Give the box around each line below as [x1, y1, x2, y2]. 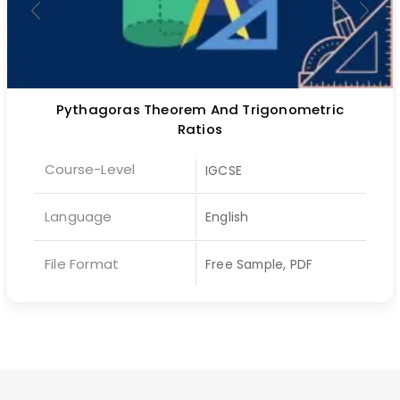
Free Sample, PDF [204, 254, 313, 273]
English [204, 207, 249, 226]
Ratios [177, 119, 223, 138]
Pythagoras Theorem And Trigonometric [55, 99, 345, 119]
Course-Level [45, 159, 136, 179]
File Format [45, 254, 120, 273]
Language [45, 206, 112, 226]
